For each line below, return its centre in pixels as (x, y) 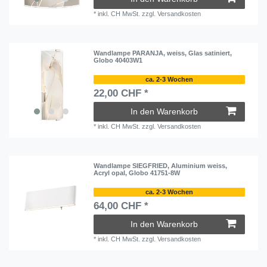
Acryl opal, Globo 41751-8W (137, 173)
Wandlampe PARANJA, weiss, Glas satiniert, (163, 53)
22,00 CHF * (121, 93)
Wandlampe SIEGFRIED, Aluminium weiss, (161, 166)
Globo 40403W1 (118, 60)
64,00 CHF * (121, 206)
